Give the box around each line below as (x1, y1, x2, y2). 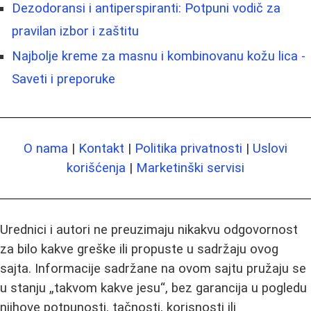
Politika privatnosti (135, 140, 242, 156)
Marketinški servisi (136, 160, 244, 176)
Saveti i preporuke (12, 71, 115, 87)
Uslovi (253, 140, 287, 156)
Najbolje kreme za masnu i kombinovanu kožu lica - (12, 48, 305, 64)
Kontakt (78, 140, 124, 156)
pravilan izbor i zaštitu (12, 23, 139, 39)
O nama (24, 140, 68, 156)
